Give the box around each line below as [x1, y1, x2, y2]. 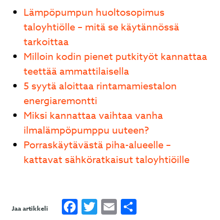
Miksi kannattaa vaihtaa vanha [24, 109, 163, 123]
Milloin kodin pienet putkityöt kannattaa [24, 50, 207, 64]
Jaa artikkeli [12, 204, 48, 213]
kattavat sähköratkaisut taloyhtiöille [24, 153, 190, 167]
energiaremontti [24, 94, 97, 108]
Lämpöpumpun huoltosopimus [24, 5, 165, 20]
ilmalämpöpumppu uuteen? [24, 123, 149, 137]
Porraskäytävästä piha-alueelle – [24, 138, 171, 152]
